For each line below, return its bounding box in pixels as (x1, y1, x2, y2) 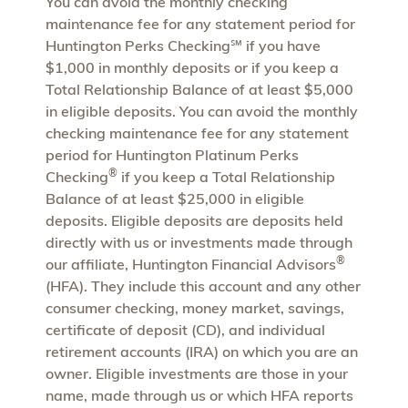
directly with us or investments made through (46, 232, 352, 251)
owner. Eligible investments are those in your (46, 363, 348, 382)
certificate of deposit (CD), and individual (46, 320, 325, 339)
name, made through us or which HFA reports (46, 385, 353, 404)
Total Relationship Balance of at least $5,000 (46, 79, 353, 98)
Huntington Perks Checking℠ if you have (46, 36, 321, 55)
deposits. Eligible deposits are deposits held (46, 210, 343, 229)
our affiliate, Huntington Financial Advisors (46, 254, 336, 273)
